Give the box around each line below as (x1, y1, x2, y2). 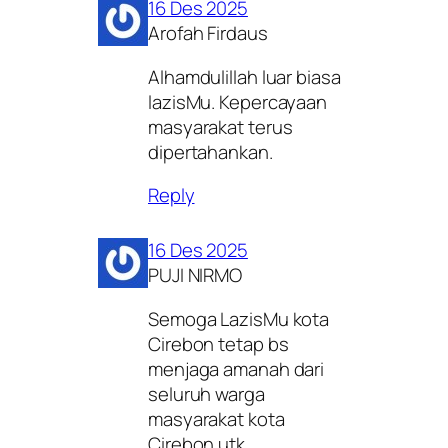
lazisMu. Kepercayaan (148, 88, 327, 115)
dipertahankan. (148, 138, 273, 165)
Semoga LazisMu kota (148, 305, 330, 332)
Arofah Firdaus (148, 20, 268, 47)
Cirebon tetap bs (148, 330, 289, 357)
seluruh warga (148, 380, 265, 407)
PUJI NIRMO (148, 262, 242, 289)
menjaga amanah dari (148, 355, 325, 382)
